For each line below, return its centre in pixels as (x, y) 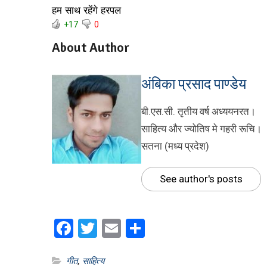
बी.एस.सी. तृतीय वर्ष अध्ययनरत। (198, 111)
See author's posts (201, 179)
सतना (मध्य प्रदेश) (175, 146)
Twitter (126, 228)
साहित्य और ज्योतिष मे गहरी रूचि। (201, 129)
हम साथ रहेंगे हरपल (86, 10)
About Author (91, 47)
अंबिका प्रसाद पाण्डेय (194, 84)
